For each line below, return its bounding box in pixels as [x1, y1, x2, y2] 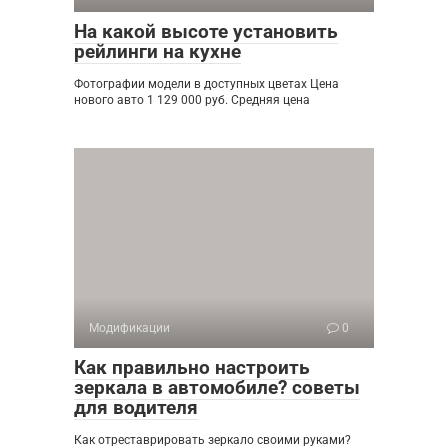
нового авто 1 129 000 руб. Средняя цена [74, 93, 310, 107]
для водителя [74, 396, 198, 419]
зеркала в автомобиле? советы [74, 376, 360, 399]
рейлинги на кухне [74, 40, 241, 63]
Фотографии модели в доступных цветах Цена [74, 77, 339, 91]
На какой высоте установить [74, 20, 338, 43]
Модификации [89, 321, 170, 335]
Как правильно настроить [74, 356, 310, 379]
